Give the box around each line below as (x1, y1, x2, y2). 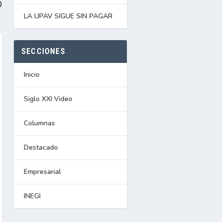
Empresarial (24, 167, 61, 177)
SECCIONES (21, 47, 65, 56)
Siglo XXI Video (24, 94, 72, 104)
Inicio (24, 70, 40, 80)
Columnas (24, 118, 55, 128)
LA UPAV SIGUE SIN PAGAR (24, 11, 112, 21)
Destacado (24, 143, 58, 153)
